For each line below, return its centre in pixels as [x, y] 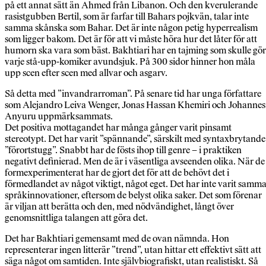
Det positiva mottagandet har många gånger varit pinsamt [118, 128]
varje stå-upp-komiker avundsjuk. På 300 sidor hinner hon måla [130, 62]
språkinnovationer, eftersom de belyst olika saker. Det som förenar [133, 195]
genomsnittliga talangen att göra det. [76, 218]
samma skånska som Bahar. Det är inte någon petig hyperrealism [131, 28]
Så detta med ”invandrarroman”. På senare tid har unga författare [133, 94]
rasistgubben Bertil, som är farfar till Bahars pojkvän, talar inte [127, 17]
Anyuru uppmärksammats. [59, 116]
